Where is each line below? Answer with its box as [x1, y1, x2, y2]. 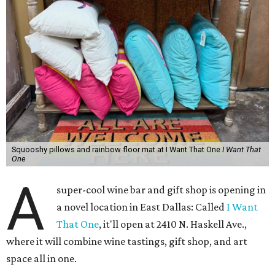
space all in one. [6, 252, 77, 265]
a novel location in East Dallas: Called [56, 201, 227, 213]
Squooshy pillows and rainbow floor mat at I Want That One [11, 145, 222, 154]
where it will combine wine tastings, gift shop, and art [6, 235, 247, 247]
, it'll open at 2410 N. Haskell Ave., [99, 218, 247, 230]
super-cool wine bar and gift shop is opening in [56, 184, 266, 196]
